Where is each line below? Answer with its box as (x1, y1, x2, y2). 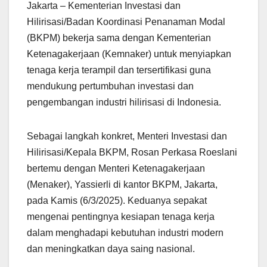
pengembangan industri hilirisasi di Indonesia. (27, 97, 221, 108)
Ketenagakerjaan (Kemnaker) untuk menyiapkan (27, 49, 231, 60)
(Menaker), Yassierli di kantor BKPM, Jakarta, (27, 179, 218, 190)
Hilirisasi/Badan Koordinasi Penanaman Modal (27, 17, 225, 27)
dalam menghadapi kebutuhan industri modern (27, 228, 223, 238)
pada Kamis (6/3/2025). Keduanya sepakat (27, 195, 207, 206)
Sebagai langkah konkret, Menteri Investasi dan (27, 131, 227, 142)
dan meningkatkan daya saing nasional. (27, 244, 195, 254)
